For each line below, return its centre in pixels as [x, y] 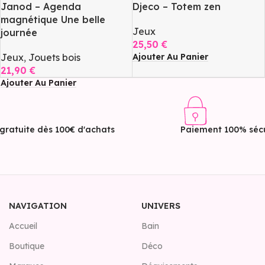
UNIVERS [161, 206]
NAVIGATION [38, 206]
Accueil [23, 226]
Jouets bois [54, 58]
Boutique [27, 246]
